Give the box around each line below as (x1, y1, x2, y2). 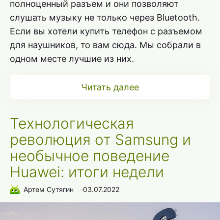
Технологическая (10, 114, 134, 132)
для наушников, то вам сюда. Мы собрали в (10, 39, 201, 50)
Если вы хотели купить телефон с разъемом (10, 26, 202, 36)
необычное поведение (10, 146, 169, 165)
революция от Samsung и (10, 130, 191, 148)
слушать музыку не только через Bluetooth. (10, 12, 200, 23)
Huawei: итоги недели (10, 163, 164, 181)
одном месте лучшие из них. (10, 53, 134, 64)
